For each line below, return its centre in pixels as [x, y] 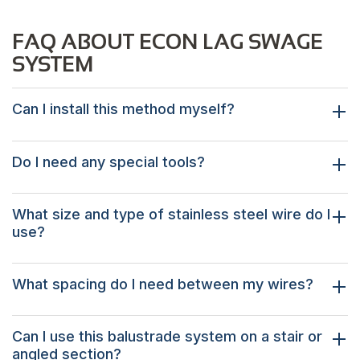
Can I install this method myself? [123, 109]
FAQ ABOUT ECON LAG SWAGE [168, 42]
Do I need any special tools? [108, 162]
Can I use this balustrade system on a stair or [167, 337]
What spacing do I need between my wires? [163, 284]
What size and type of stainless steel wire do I [171, 214]
